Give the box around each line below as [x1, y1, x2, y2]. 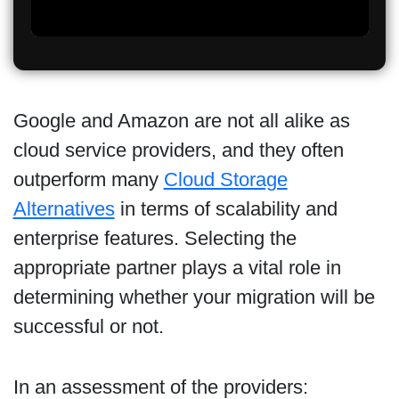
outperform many [12, 167, 164, 191]
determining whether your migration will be [12, 285, 375, 308]
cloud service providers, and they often [12, 138, 344, 161]
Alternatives [12, 197, 115, 220]
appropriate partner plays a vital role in [12, 256, 341, 279]
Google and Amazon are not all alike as [12, 109, 350, 132]
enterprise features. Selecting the [12, 226, 297, 249]
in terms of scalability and [114, 197, 338, 220]
